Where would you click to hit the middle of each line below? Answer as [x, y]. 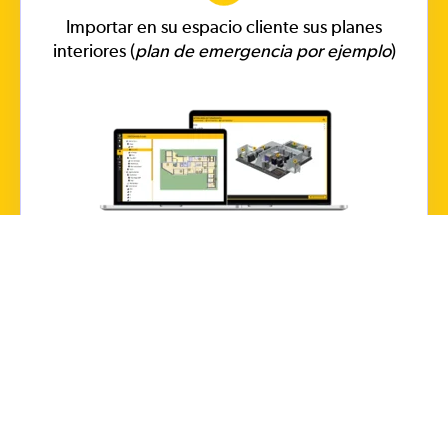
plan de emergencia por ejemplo [262, 51]
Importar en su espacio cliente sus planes [224, 27]
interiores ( [93, 51]
